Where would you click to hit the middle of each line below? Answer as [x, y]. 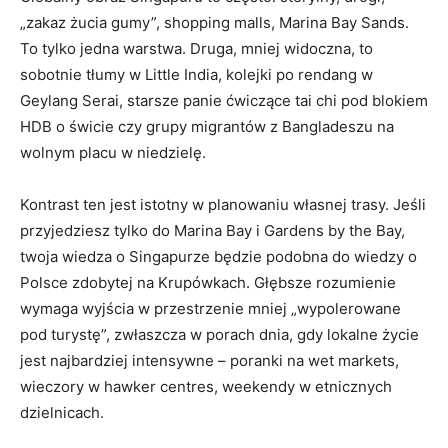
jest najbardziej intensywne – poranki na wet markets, [209, 360]
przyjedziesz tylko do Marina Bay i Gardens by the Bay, [212, 230]
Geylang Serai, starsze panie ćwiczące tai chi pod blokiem [224, 100]
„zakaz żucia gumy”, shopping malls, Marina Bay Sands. [214, 22]
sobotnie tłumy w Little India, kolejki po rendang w [196, 74]
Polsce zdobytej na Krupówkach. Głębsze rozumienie [208, 282]
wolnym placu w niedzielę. [113, 152]
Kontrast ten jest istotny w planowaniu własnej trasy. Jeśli [223, 204]
